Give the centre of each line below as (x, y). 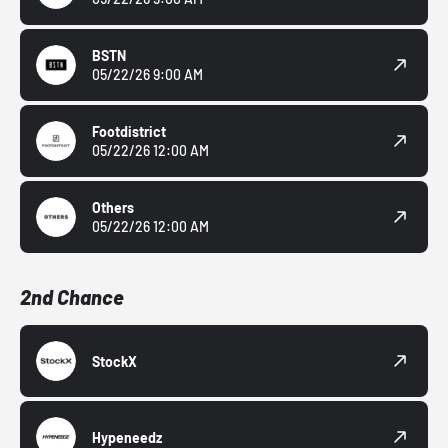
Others (113, 208)
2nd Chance (72, 297)
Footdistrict (129, 132)
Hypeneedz (127, 437)
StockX (114, 361)
